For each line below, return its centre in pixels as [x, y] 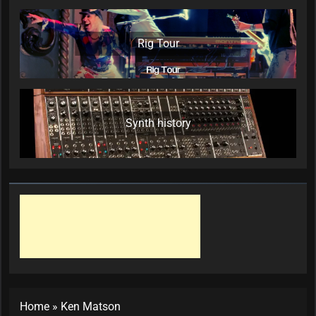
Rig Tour [158, 44]
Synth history [158, 123]
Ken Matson [91, 307]
